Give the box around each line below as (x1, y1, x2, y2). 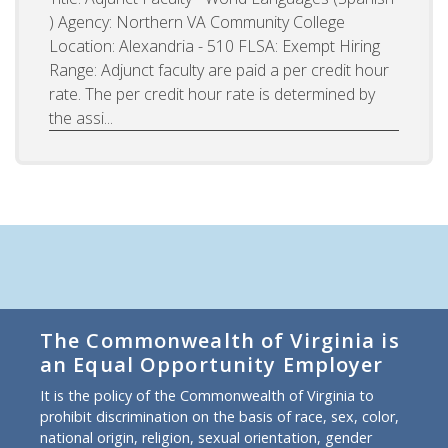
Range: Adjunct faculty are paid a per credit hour (49, 59, 389, 82)
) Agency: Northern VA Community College (49, 11, 345, 34)
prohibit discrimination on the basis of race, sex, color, (40, 407, 399, 427)
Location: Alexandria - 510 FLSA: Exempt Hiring (49, 35, 380, 58)
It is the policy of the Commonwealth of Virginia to (40, 386, 374, 406)
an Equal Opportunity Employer (40, 351, 384, 379)
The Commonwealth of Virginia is (40, 327, 400, 355)
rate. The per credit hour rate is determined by (49, 83, 375, 106)
